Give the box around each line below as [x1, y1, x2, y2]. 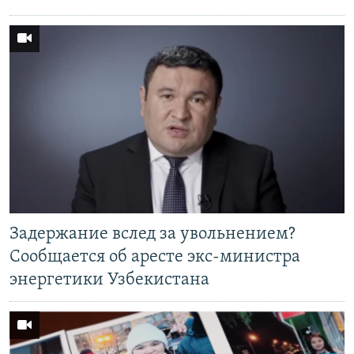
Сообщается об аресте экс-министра [9, 248, 300, 266]
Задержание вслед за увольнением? [9, 225, 296, 243]
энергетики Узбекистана [9, 271, 209, 289]
